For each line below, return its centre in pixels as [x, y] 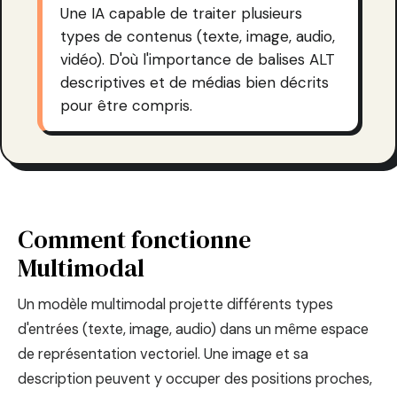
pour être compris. [126, 105]
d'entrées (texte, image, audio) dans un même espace [193, 329]
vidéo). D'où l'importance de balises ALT [198, 59]
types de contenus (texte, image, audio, [198, 36]
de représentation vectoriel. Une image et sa [163, 354]
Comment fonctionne [134, 239]
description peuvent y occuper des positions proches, [195, 378]
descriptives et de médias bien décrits [195, 82]
